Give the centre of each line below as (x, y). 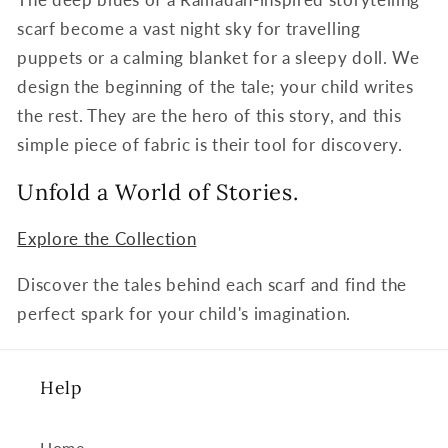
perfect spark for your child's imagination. (184, 314)
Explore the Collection (107, 238)
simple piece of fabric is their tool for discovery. (210, 145)
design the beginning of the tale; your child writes (215, 87)
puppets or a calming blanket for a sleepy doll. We (218, 58)
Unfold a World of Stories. (158, 191)
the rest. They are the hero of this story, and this (209, 116)
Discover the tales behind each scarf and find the (212, 285)
